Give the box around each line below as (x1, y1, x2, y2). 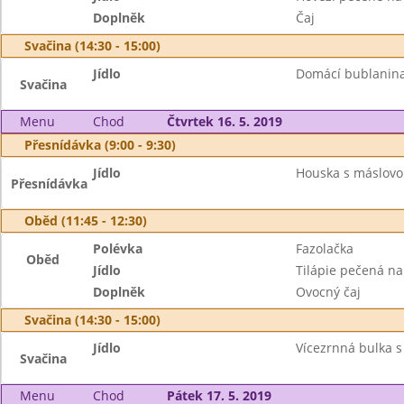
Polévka (93, 240, 143, 257)
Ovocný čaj (295, 283, 361, 300)
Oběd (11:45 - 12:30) (24, 212, 147, 229)
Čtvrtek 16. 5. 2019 (166, 113, 282, 130)
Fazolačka (295, 240, 353, 257)
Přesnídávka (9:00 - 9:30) (24, 136, 176, 153)
